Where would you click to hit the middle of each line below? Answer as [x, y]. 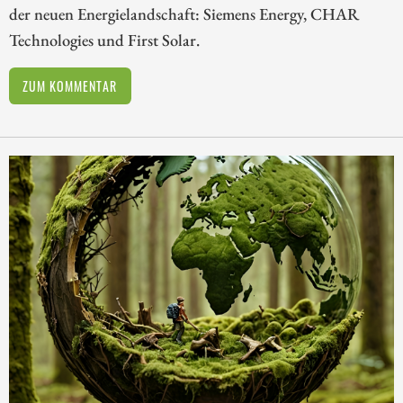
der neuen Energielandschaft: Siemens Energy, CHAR [184, 14]
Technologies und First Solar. [104, 40]
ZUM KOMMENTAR [70, 85]
